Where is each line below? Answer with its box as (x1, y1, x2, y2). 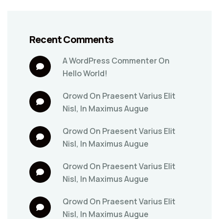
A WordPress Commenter (63, 55, 157, 66)
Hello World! (63, 67, 108, 79)
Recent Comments (29, 32, 113, 46)
